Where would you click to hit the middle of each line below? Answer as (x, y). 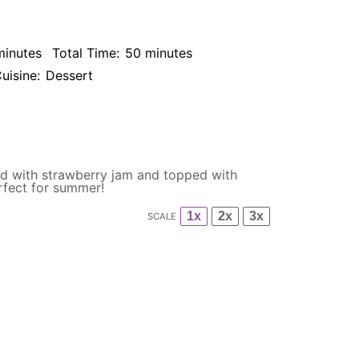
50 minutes (159, 53)
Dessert (69, 75)
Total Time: (86, 53)
